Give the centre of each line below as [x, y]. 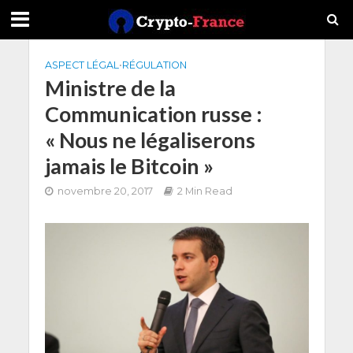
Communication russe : [153, 114]
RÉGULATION [154, 65]
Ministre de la [110, 88]
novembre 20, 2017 [105, 191]
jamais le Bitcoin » [129, 166]
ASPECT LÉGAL [82, 65]
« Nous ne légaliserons [150, 140]
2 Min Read [204, 191]
